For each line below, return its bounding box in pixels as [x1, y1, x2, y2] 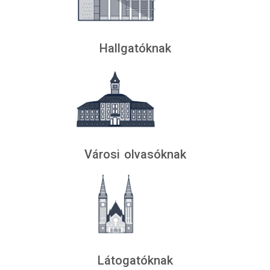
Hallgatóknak [99, 41, 171, 55]
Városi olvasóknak [84, 147, 186, 162]
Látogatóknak [97, 253, 173, 268]
